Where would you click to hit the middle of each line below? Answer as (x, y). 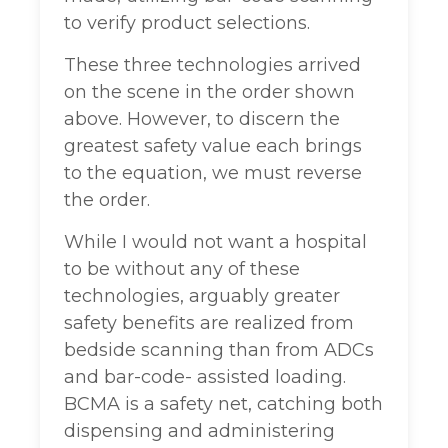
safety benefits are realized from (209, 323)
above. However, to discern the (202, 119)
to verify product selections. (187, 23)
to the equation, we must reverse (213, 173)
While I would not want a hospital (215, 242)
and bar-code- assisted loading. (205, 377)
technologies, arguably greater (202, 296)
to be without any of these (182, 269)
